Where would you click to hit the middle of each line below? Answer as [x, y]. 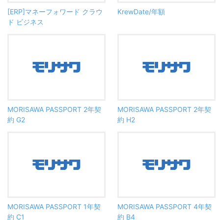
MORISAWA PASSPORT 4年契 [165, 206]
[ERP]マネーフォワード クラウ [55, 12]
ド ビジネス [26, 22]
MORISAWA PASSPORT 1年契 [54, 206]
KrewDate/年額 [141, 12]
